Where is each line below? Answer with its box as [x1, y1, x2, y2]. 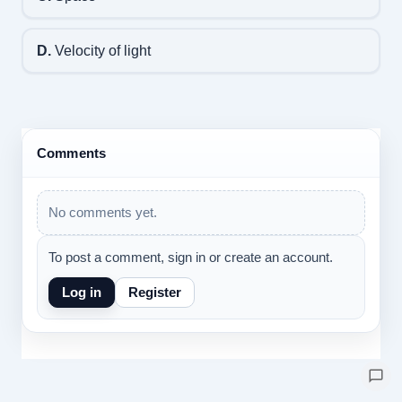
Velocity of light [50, 42, 151, 58]
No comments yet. [48, 205, 157, 220]
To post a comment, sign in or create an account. [48, 249, 333, 265]
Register [127, 284, 181, 300]
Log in [61, 284, 101, 300]
